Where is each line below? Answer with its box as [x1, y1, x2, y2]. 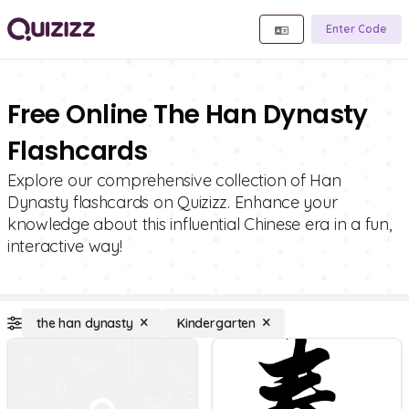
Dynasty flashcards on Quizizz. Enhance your [7, 192, 338, 213]
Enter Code [326, 22, 387, 36]
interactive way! [7, 236, 122, 257]
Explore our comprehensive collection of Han [7, 170, 341, 191]
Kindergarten [176, 315, 257, 331]
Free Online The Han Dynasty [7, 97, 368, 132]
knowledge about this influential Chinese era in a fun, [7, 214, 392, 235]
